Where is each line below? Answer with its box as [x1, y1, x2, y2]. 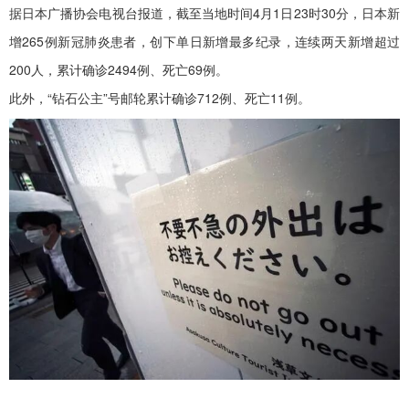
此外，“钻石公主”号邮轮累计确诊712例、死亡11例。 [9, 89, 310, 108]
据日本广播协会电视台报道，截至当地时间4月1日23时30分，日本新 [9, 4, 400, 23]
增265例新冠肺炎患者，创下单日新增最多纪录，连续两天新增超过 [9, 32, 400, 51]
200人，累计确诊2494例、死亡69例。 [9, 60, 228, 79]
